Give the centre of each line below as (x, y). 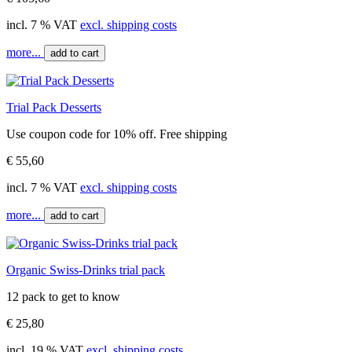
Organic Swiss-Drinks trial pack (86, 269)
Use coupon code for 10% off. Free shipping (117, 134)
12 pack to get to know (63, 296)
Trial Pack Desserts (54, 107)
